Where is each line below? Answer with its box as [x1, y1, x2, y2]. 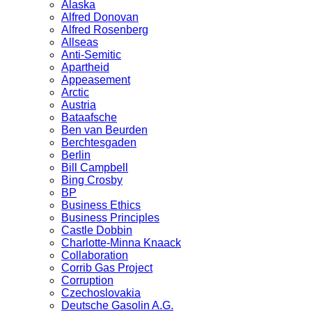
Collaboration [61, 249, 128, 262]
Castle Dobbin [61, 224, 132, 237]
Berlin [61, 149, 91, 162]
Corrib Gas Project [61, 262, 153, 274]
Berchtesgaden [61, 136, 136, 149]
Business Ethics [61, 199, 141, 212]
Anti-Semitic [61, 49, 121, 61]
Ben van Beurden [61, 124, 148, 136]
